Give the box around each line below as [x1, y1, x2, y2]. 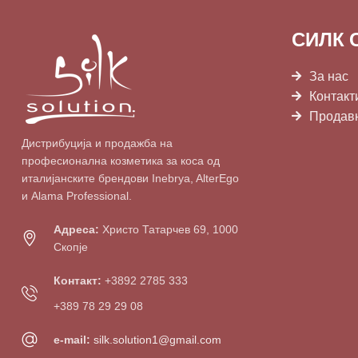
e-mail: [54, 332, 93, 346]
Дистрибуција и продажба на [22, 136, 173, 149]
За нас [309, 69, 348, 83]
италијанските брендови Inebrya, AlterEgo [22, 171, 239, 185]
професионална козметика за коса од [22, 153, 220, 167]
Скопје [54, 240, 88, 253]
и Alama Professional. [22, 189, 132, 202]
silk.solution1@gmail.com [93, 332, 221, 346]
